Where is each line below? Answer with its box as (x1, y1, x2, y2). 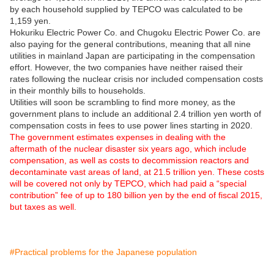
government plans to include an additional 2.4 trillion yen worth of (10, 109, 261, 119)
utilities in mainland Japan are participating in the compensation (10, 51, 255, 61)
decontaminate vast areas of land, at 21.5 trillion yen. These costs (10, 167, 264, 177)
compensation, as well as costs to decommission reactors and (10, 155, 249, 166)
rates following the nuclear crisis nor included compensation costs (10, 74, 263, 84)
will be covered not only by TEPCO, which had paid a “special (10, 179, 246, 189)
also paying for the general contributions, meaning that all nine (10, 39, 251, 50)
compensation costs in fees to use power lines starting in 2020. (10, 120, 253, 131)
